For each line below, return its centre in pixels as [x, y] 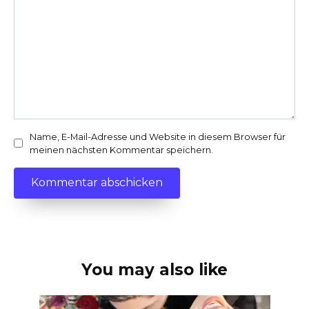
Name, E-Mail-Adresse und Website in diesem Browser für [158, 137]
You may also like [154, 269]
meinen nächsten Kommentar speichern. [121, 150]
